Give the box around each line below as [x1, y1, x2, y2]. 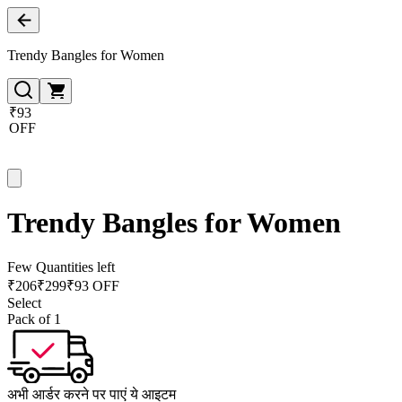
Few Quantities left [7, 258, 115, 275]
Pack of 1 [7, 310, 61, 327]
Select [7, 294, 41, 310]
